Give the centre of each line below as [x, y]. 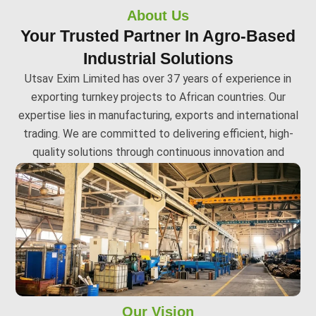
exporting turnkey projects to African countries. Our [158, 97]
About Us [158, 16]
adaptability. [158, 171]
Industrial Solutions [158, 59]
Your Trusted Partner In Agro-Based [158, 36]
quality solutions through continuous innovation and [158, 152]
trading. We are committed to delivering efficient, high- [158, 134]
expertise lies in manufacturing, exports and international [158, 116]
